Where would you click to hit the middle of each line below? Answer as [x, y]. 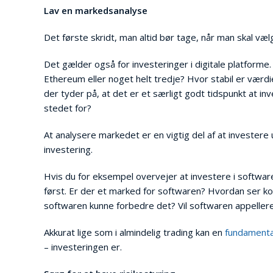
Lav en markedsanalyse [96, 10]
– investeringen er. [83, 247]
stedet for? [68, 108]
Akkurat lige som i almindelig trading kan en [134, 232]
